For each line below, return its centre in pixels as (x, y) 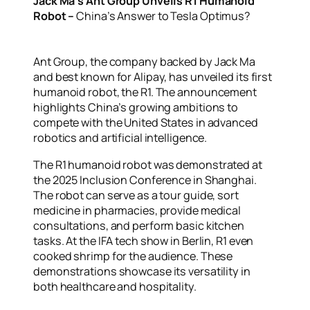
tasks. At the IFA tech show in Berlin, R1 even (144, 240)
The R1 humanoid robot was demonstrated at (148, 164)
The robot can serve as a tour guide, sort (136, 195)
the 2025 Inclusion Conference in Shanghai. (145, 180)
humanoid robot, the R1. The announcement (145, 92)
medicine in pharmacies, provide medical (137, 210)
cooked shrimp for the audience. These (133, 256)
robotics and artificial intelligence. (120, 138)
